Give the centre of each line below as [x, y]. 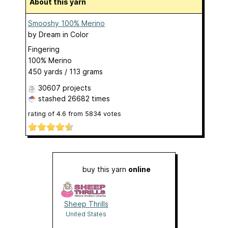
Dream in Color [64, 35]
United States [86, 214]
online [139, 169]
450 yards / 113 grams [65, 72]
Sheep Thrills [86, 204]
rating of [42, 114]
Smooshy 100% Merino [66, 23]
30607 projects [65, 88]
